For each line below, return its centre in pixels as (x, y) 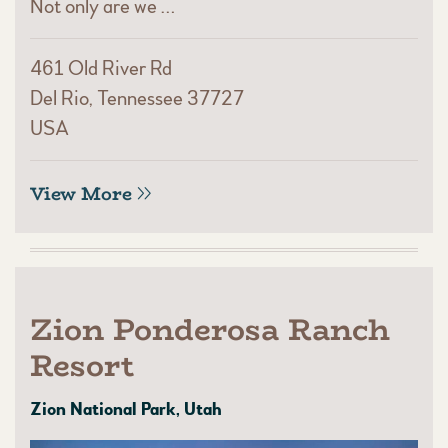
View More (81, 194)
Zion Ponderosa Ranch (210, 330)
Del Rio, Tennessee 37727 (137, 99)
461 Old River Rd (101, 69)
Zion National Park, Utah (126, 410)
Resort (82, 366)
